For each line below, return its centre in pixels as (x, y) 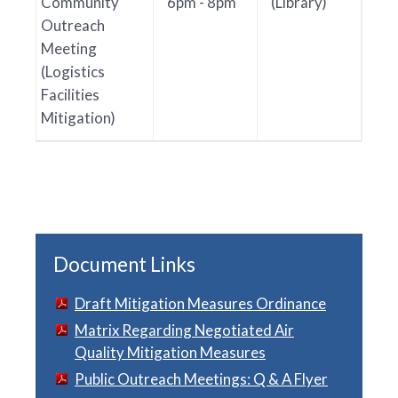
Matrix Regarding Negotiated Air (184, 330)
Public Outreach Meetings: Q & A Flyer (201, 379)
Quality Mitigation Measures (170, 353)
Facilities (70, 95)
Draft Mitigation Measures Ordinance (200, 304)
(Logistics (73, 72)
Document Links (124, 265)
